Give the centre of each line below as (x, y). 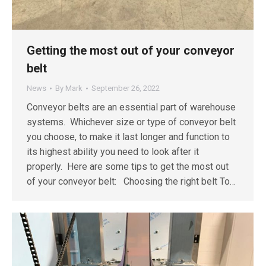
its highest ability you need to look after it (113, 151)
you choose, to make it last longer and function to (128, 137)
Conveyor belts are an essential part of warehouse (131, 107)
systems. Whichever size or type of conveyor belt (131, 122)
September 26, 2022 (126, 88)
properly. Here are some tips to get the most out (128, 166)
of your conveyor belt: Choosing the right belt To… (131, 181)
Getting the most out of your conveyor (131, 50)
